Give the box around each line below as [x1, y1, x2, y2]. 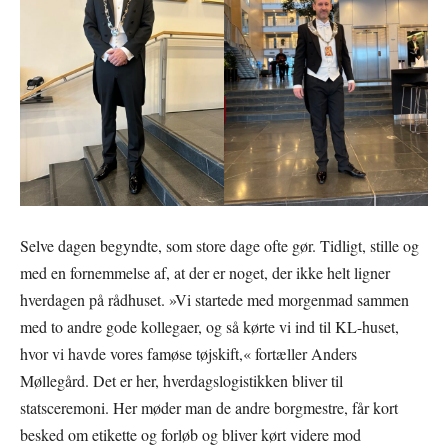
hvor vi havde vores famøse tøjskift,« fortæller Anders [20, 343, 357, 365]
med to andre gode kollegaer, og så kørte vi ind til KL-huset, [20, 316, 399, 338]
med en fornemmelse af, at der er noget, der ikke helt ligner [20, 262, 390, 284]
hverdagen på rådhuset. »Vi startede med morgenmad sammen [20, 289, 409, 311]
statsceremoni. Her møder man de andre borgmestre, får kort [20, 397, 398, 419]
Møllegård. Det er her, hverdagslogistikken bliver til [20, 370, 343, 392]
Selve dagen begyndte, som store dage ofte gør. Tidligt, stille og [20, 235, 419, 257]
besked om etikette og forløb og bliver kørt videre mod [20, 424, 361, 446]
